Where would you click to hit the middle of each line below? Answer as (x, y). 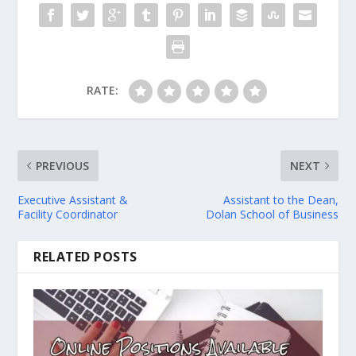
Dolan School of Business (272, 214)
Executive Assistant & (73, 199)
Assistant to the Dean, (281, 199)
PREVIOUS (63, 165)
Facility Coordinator (68, 214)
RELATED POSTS (85, 256)
